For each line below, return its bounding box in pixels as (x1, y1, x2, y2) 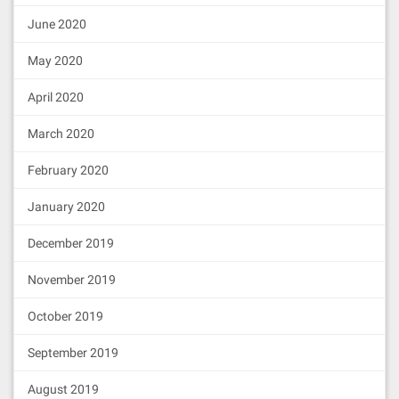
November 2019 (28, 273, 116, 287)
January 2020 (28, 199, 105, 214)
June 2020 (28, 17, 86, 31)
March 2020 (28, 126, 94, 141)
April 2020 (28, 90, 84, 104)
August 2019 (28, 382, 99, 396)
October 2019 (28, 309, 103, 323)
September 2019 (28, 346, 118, 360)
